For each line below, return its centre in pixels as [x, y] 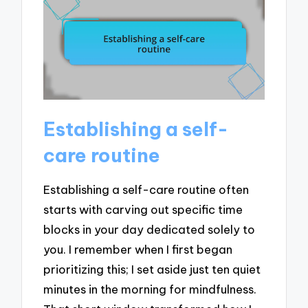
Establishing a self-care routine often [146, 190]
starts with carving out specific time [143, 210]
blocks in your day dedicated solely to [150, 230]
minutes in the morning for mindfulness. [150, 289]
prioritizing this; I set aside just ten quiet [152, 269]
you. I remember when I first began [138, 250]
